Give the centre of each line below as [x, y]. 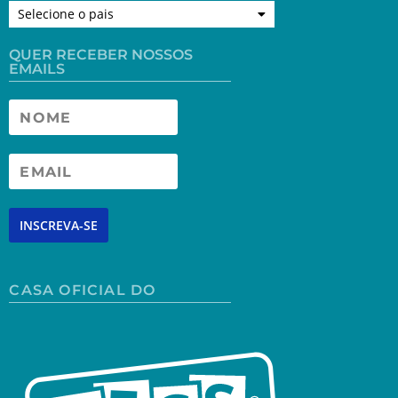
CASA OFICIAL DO [83, 291]
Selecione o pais [66, 13]
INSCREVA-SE [59, 225]
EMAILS [37, 68]
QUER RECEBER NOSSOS [101, 54]
